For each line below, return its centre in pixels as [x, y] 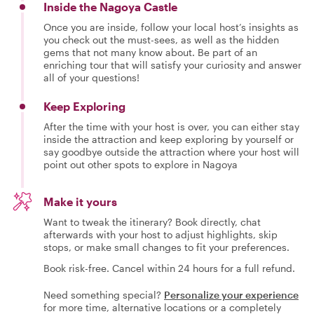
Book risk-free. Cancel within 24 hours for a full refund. [169, 268]
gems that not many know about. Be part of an [150, 52]
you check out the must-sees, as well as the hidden [161, 40]
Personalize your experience [231, 295]
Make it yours [80, 202]
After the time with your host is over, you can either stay [171, 127]
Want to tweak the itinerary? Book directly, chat [152, 222]
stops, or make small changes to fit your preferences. [166, 247]
